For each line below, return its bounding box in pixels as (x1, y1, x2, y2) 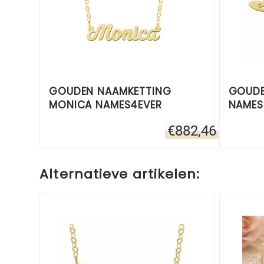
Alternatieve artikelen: (39, 164, 200, 183)
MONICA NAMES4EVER (49, 97, 162, 112)
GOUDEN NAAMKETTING (49, 84, 171, 98)
